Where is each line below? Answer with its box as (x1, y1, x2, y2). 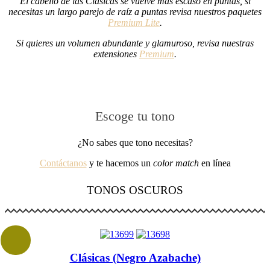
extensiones (93, 48, 139, 59)
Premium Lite (108, 17, 160, 28)
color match (152, 157, 199, 168)
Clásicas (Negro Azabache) (69, 251, 201, 265)
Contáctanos (39, 157, 87, 168)
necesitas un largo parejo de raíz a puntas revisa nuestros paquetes (8, 6, 262, 17)
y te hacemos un (86, 157, 153, 168)
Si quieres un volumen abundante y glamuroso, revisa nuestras (16, 37, 254, 48)
